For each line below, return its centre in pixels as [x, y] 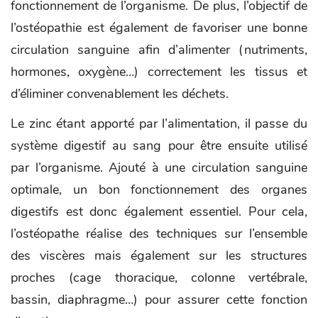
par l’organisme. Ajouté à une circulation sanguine [159, 168]
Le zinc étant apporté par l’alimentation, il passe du [159, 124]
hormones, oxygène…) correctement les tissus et [159, 72]
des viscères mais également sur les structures [159, 256]
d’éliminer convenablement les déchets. [120, 94]
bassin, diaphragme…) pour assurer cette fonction [159, 300]
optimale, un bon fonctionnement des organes [159, 190]
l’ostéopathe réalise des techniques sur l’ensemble [159, 234]
